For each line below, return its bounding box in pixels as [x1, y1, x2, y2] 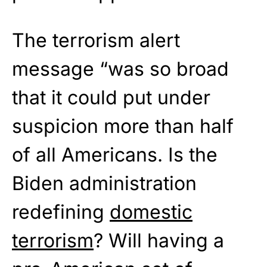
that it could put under [12, 86, 210, 110]
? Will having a [94, 229, 224, 253]
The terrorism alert [12, 29, 180, 52]
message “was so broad [12, 57, 229, 81]
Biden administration [12, 172, 197, 195]
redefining [12, 200, 110, 224]
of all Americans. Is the [12, 143, 218, 167]
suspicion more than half [12, 114, 234, 138]
